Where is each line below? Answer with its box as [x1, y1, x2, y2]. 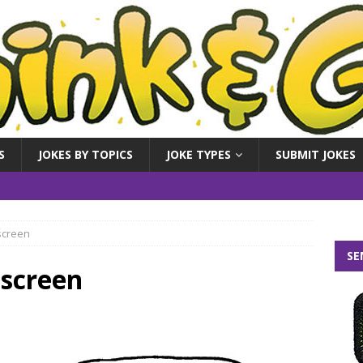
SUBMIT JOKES [275, 147, 356, 162]
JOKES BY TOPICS [38, 147, 133, 162]
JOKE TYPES [166, 147, 231, 162]
